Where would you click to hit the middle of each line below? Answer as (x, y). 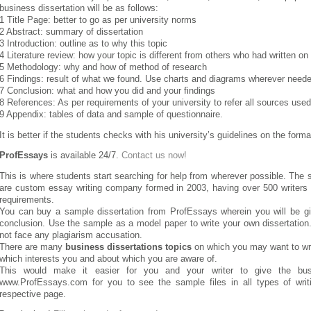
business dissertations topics (128, 247)
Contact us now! (154, 156)
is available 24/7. (85, 156)
